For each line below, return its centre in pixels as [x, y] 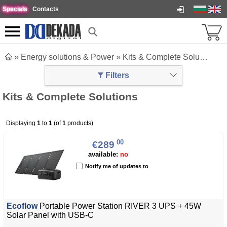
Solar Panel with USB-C [50, 215]
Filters [117, 75]
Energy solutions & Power [67, 57]
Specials [15, 9]
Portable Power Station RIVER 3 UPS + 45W [119, 206]
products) [80, 123]
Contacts [46, 9]
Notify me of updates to [117, 166]
